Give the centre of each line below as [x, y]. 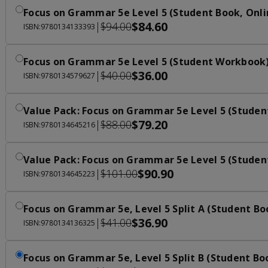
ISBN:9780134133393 [60, 26]
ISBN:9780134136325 [60, 223]
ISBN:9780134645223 [60, 173]
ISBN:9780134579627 [60, 75]
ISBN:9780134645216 [60, 124]
